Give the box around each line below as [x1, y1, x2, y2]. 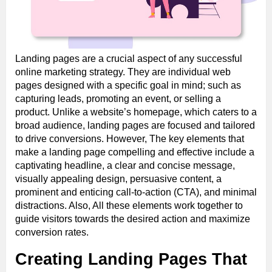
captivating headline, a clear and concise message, [15, 160, 235, 171]
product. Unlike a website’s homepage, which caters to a [15, 106, 257, 117]
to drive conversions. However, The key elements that [15, 133, 244, 144]
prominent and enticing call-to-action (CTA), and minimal [15, 186, 257, 197]
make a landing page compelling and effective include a [15, 146, 254, 157]
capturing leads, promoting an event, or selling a [15, 93, 221, 104]
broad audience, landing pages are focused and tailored [15, 120, 255, 131]
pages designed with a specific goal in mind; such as [15, 80, 241, 90]
